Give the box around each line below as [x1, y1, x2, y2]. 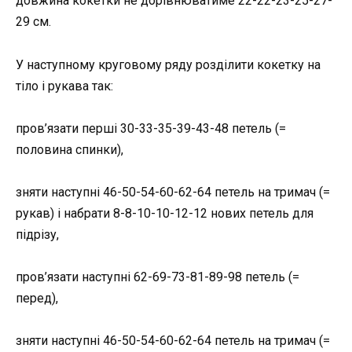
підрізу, [16, 226, 59, 242]
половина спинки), [16, 141, 123, 157]
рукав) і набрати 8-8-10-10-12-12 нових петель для [16, 205, 313, 221]
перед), [16, 291, 58, 306]
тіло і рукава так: [16, 78, 113, 93]
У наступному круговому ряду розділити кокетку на [16, 57, 321, 72]
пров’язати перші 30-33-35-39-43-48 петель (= [16, 120, 286, 136]
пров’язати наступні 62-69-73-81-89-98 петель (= [16, 269, 299, 285]
